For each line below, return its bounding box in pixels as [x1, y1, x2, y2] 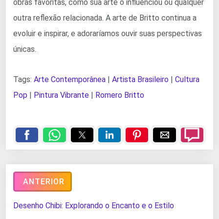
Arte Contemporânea [34, 74, 106, 84]
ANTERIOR [23, 176, 65, 186]
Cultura [175, 74, 199, 84]
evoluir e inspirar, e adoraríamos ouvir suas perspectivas [13, 28, 202, 38]
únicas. [13, 44, 36, 54]
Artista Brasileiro [112, 74, 169, 84]
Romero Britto [95, 90, 144, 100]
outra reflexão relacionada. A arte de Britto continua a [13, 13, 197, 22]
